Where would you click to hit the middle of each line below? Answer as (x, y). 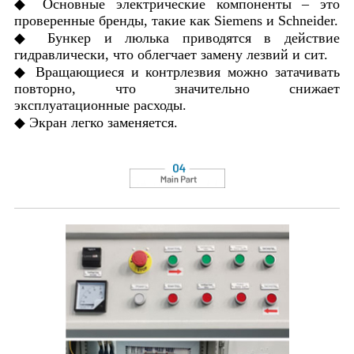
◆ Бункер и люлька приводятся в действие (177, 38)
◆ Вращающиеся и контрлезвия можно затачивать (177, 72)
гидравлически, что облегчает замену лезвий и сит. (171, 54)
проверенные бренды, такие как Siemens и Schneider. (176, 20)
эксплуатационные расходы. (100, 105)
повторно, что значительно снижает (177, 88)
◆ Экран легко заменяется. (96, 122)
